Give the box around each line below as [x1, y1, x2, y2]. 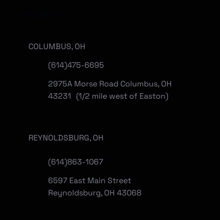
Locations [18, 7, 66, 20]
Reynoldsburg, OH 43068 [48, 188, 147, 198]
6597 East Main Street [48, 175, 132, 186]
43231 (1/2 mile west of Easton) [48, 91, 169, 102]
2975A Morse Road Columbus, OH [48, 79, 172, 89]
